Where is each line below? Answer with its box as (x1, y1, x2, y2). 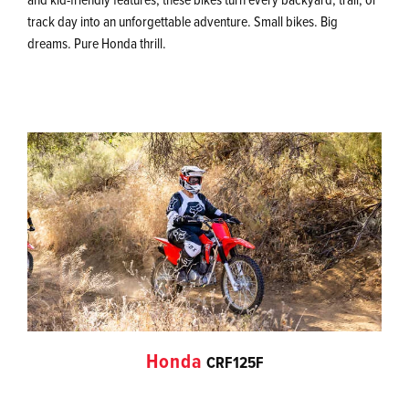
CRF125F (205, 351, 264, 375)
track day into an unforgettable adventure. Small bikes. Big (27, 11, 338, 32)
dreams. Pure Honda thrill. (27, 33, 166, 54)
